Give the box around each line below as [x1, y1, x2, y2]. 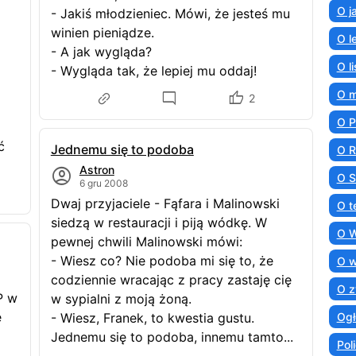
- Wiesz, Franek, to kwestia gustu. [50, 310, 254, 326]
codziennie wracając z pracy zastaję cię [50, 272, 292, 288]
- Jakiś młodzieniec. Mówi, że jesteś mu [50, 6, 290, 21]
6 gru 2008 [79, 177, 128, 189]
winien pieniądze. [50, 25, 162, 41]
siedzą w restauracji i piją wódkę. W [50, 215, 267, 230]
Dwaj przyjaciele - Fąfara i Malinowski [50, 195, 280, 211]
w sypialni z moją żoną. [50, 291, 199, 307]
